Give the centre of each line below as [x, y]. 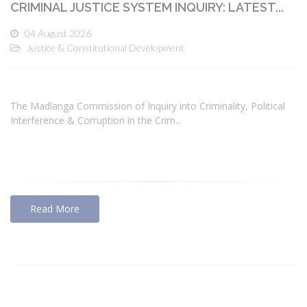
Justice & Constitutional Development [106, 48]
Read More [55, 208]
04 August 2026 [58, 34]
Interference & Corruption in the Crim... [96, 120]
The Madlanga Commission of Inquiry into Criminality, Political [148, 106]
